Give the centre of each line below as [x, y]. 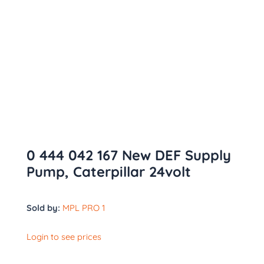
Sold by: [43, 207]
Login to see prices [64, 237]
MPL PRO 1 [84, 207]
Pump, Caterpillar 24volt [109, 171]
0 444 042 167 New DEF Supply [129, 155]
